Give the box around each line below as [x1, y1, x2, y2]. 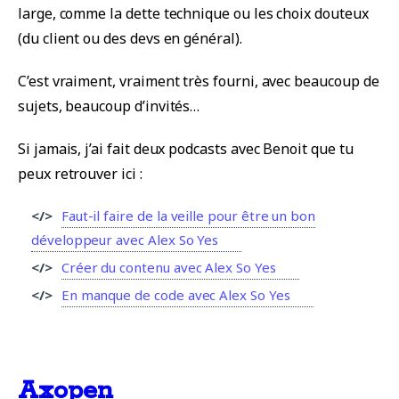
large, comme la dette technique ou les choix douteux [18, 4, 369, 24]
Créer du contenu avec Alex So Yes [61, 258, 276, 277]
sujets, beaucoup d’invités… [18, 96, 200, 117]
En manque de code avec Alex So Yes [61, 286, 290, 305]
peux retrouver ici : [18, 164, 142, 184]
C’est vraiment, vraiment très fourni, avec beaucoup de [18, 71, 379, 92]
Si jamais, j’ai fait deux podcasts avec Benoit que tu [18, 139, 354, 159]
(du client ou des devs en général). [18, 28, 242, 49]
